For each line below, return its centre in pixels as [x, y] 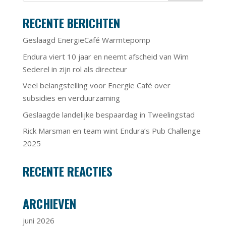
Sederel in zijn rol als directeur [75, 69]
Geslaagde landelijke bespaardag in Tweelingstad [108, 114]
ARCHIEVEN [49, 203]
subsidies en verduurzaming [71, 98]
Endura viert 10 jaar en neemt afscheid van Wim [105, 56]
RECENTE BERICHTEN [71, 23]
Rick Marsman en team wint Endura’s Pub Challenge [111, 131]
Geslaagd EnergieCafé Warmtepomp [86, 40]
